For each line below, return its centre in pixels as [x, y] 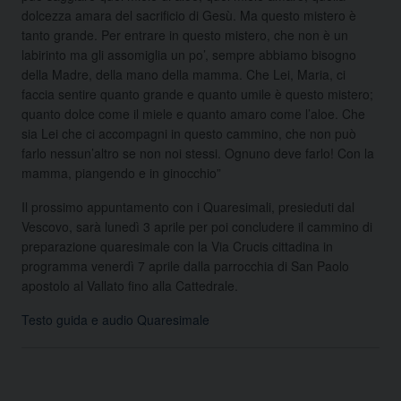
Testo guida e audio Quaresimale [115, 319]
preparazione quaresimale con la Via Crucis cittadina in [177, 246]
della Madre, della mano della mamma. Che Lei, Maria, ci [183, 74]
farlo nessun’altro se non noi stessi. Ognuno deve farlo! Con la [198, 153]
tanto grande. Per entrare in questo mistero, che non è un [185, 34]
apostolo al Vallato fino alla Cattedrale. [130, 285]
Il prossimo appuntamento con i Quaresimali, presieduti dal [188, 206]
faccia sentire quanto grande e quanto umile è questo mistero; [197, 94]
